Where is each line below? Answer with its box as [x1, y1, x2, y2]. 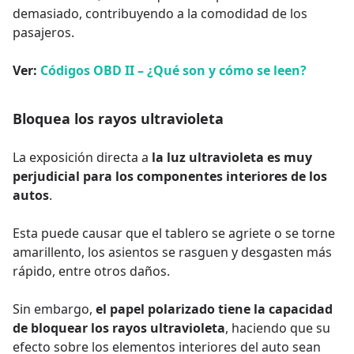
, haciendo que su [225, 318, 330, 337]
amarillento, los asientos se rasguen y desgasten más [13, 243, 332, 261]
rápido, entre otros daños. [13, 262, 170, 280]
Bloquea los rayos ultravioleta [13, 108, 224, 128]
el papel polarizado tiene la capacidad [96, 299, 333, 318]
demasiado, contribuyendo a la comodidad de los [13, 4, 307, 22]
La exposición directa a [13, 148, 152, 166]
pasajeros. [13, 23, 74, 41]
